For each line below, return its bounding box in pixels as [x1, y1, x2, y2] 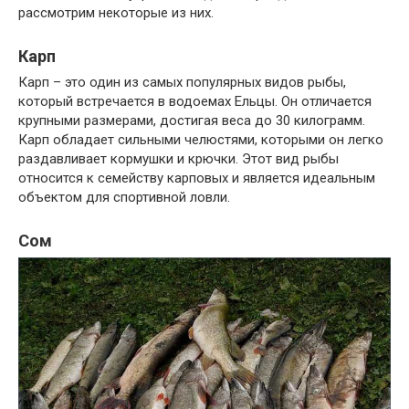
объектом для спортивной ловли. [18, 189, 230, 206]
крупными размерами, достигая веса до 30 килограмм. [18, 112, 365, 130]
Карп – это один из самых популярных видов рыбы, [18, 74, 346, 91]
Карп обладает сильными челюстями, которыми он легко [18, 131, 383, 149]
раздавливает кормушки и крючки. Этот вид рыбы [18, 151, 339, 168]
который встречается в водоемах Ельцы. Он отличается [18, 93, 372, 110]
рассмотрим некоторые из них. [18, 5, 214, 22]
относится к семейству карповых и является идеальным [18, 170, 375, 187]
